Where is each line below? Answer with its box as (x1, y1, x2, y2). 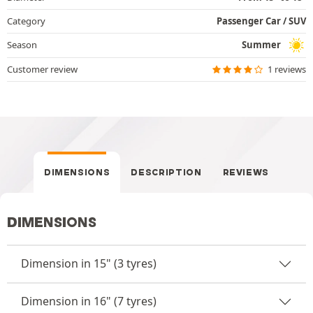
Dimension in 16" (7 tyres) (21, 293, 156, 309)
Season (7, 38, 37, 51)
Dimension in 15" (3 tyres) (21, 256, 156, 271)
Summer (242, 38, 281, 51)
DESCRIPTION (131, 166, 202, 177)
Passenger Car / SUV (217, 14, 306, 27)
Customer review (7, 62, 78, 75)
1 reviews (268, 62, 306, 75)
